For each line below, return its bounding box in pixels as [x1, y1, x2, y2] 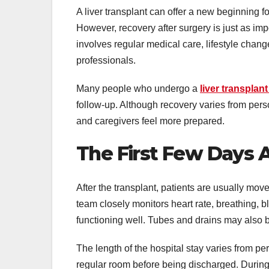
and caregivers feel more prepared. [76, 116, 225, 127]
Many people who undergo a [76, 83, 200, 94]
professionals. [76, 55, 136, 66]
